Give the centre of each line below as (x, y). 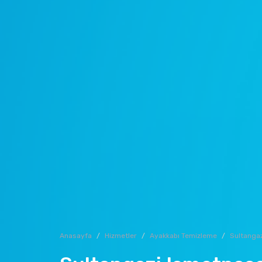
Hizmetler (121, 235)
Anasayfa (76, 235)
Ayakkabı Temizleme (183, 235)
